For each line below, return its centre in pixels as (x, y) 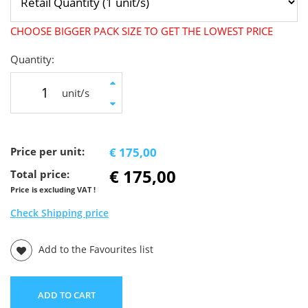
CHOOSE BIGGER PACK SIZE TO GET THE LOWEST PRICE (142, 31)
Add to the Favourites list (95, 249)
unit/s (76, 93)
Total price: (40, 174)
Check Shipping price (59, 213)
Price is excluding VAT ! (53, 190)
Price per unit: (47, 152)
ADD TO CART (66, 295)
